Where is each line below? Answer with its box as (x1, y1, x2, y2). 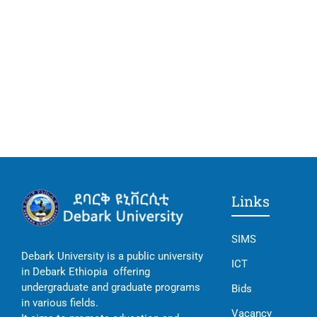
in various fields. (21, 296, 98, 310)
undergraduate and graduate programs (21, 281, 200, 294)
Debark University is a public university (21, 250, 203, 263)
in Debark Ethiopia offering (21, 265, 150, 279)
